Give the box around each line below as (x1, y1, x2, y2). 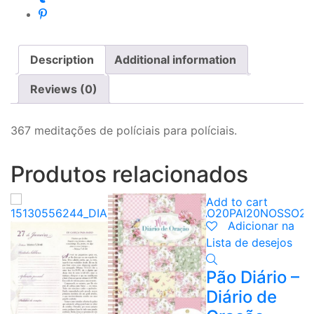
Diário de (205, 286, 277, 307)
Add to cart (205, 194, 268, 209)
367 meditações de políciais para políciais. (11, 123, 237, 137)
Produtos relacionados (11, 160, 248, 188)
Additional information (114, 53, 236, 67)
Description (30, 53, 94, 67)
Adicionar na (227, 218, 294, 233)
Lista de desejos (205, 235, 292, 250)
